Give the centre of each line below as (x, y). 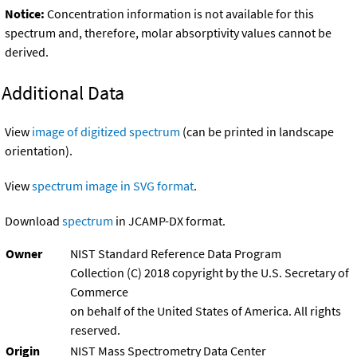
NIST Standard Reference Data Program (176, 254)
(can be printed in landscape (257, 132)
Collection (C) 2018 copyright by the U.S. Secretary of (210, 273)
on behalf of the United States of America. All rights (206, 311)
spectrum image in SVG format (113, 186)
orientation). (39, 151)
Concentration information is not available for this (179, 14)
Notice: (25, 14)
